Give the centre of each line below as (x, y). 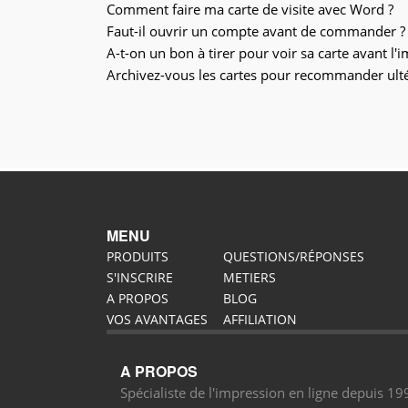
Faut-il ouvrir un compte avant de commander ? (256, 31)
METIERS (249, 277)
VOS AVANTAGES (157, 319)
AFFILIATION (260, 319)
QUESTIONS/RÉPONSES (293, 256)
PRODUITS (138, 256)
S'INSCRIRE (140, 277)
